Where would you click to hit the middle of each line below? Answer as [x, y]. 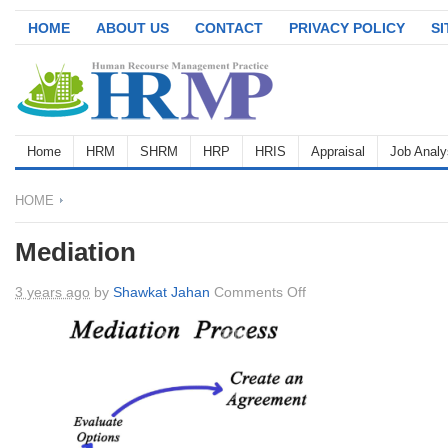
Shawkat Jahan [161, 292]
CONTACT [229, 28]
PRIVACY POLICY [347, 28]
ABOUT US [132, 28]
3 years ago [52, 292]
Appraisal [338, 151]
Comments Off [260, 292]
